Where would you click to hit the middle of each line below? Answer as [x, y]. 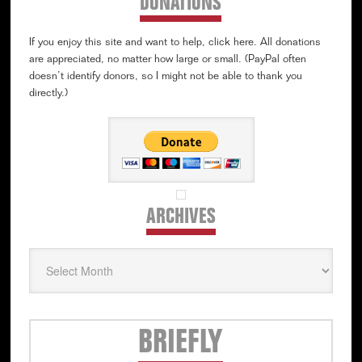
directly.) [48, 94]
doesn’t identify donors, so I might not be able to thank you [165, 77]
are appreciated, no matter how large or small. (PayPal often [167, 60]
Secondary [73, 329]
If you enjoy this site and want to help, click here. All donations [175, 43]
